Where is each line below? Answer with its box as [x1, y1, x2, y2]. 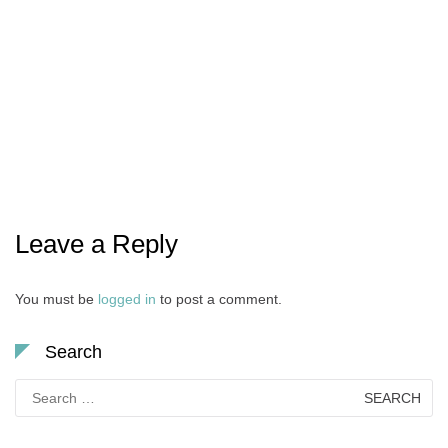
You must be [15, 290, 98, 307]
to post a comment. [156, 290, 282, 307]
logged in [98, 290, 156, 307]
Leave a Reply [15, 228, 178, 259]
